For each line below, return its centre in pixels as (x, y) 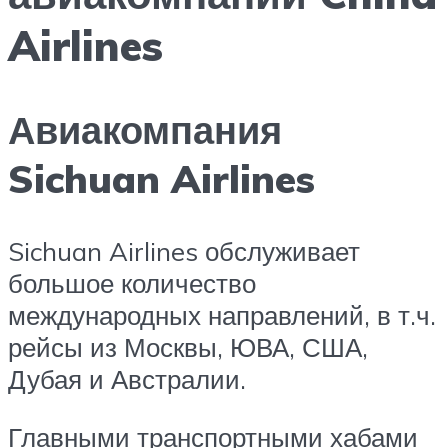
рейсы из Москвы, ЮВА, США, (188, 347)
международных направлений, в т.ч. (222, 315)
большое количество (132, 283)
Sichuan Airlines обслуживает (184, 251)
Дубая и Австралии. (127, 379)
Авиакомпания (145, 130)
